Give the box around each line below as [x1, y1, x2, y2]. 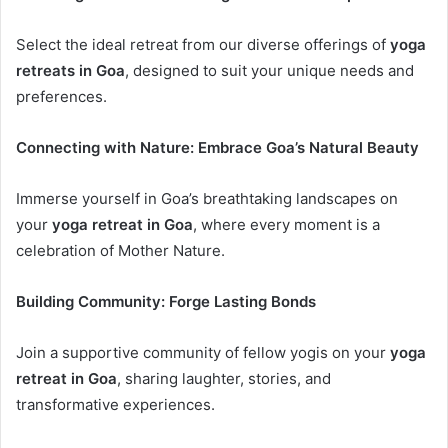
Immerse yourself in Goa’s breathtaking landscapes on [16, 188, 398, 208]
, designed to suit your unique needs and [125, 60, 414, 80]
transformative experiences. [16, 394, 215, 414]
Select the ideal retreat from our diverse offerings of [16, 34, 390, 54]
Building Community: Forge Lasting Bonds [16, 291, 316, 311]
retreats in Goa [16, 60, 125, 80]
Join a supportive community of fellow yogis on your [16, 342, 390, 362]
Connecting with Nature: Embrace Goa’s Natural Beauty [16, 137, 419, 157]
